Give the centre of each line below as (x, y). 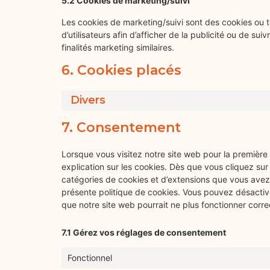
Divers (88, 100)
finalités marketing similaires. (118, 47)
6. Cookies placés (121, 70)
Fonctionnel (90, 258)
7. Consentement (121, 127)
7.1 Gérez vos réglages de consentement (144, 232)
